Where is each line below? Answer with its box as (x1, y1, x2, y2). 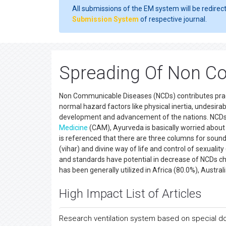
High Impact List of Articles (59, 187, 202, 201)
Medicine (59, 124, 88, 132)
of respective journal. (139, 15, 207, 23)
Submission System (72, 15, 139, 23)
